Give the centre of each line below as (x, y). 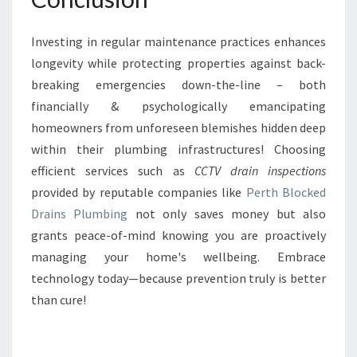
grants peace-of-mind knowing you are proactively (178, 235)
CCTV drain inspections (260, 171)
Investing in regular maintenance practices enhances (178, 41)
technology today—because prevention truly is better (178, 278)
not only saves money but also (227, 214)
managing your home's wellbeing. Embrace (178, 257)
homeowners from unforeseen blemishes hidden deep (178, 127)
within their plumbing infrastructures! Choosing (178, 149)
